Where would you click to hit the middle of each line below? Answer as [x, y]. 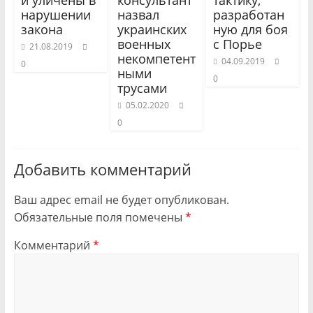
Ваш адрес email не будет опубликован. [121, 200]
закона [42, 30]
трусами [142, 88]
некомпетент [156, 59]
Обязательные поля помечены [99, 218]
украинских [152, 30]
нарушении [56, 15]
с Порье [238, 44]
